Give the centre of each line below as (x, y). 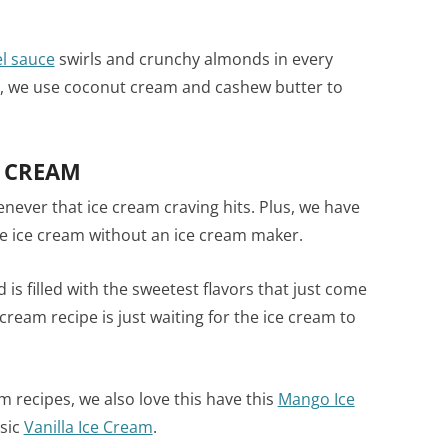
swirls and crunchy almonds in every (193, 58)
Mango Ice (316, 398)
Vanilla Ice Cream (88, 426)
